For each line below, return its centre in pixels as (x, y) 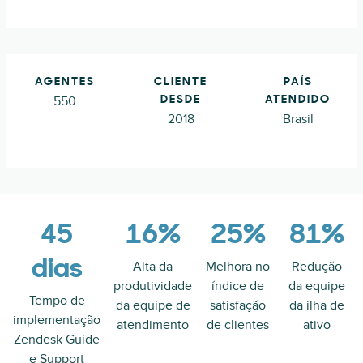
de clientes (238, 325)
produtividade (153, 286)
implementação (57, 320)
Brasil (298, 119)
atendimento (153, 325)
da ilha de (317, 305)
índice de (238, 286)
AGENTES (64, 82)
